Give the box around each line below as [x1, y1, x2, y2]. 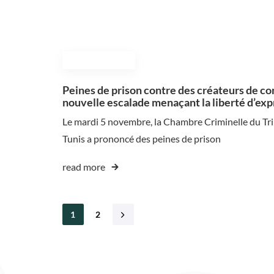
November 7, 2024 [72, 56, 125, 65]
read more [62, 161, 105, 173]
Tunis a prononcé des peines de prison [62, 133, 221, 145]
